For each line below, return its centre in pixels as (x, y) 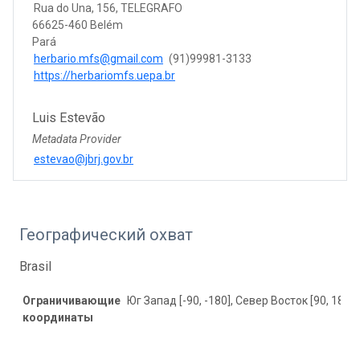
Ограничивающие (72, 300)
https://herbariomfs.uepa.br (104, 75)
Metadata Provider (77, 139)
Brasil (35, 266)
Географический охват (106, 234)
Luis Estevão (69, 117)
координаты (58, 317)
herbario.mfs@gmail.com (98, 58)
